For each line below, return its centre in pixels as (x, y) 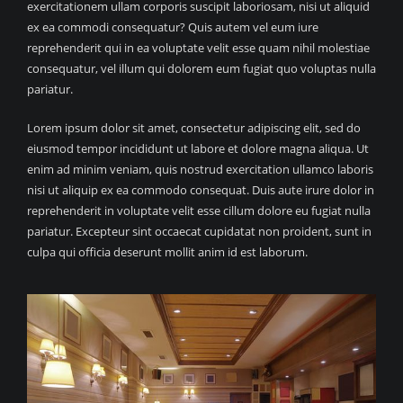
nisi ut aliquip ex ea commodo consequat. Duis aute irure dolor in (201, 190)
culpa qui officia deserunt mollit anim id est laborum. (167, 252)
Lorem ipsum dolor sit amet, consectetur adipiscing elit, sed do (194, 128)
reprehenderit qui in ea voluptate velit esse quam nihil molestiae (198, 48)
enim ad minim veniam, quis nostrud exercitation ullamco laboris (200, 169)
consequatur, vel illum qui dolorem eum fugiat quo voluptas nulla (201, 68)
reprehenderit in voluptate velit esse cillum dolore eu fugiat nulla (199, 210)
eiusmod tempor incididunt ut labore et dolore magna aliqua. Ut (198, 148)
